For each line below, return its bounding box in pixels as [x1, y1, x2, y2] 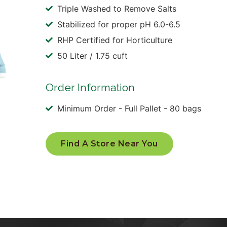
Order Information [46, 81, 135, 94]
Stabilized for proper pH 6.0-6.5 [57, 19, 180, 29]
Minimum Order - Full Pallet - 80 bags [57, 103, 201, 113]
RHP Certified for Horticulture [57, 34, 172, 45]
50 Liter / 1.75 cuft [57, 50, 128, 61]
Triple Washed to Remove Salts [57, 3, 176, 14]
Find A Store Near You [61, 138, 158, 148]
